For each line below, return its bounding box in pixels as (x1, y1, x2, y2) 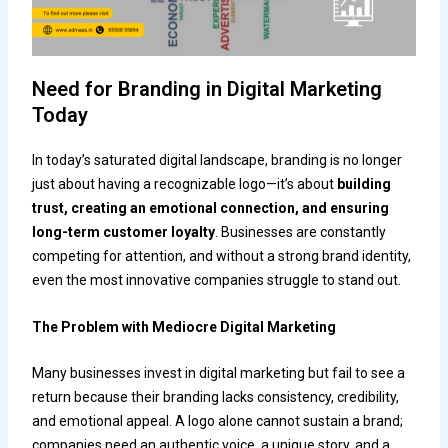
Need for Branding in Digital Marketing (32, 77, 383, 102)
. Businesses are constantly (215, 224, 387, 241)
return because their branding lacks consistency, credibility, (32, 389, 400, 406)
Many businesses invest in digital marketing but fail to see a (32, 365, 406, 382)
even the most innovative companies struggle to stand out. (32, 272, 402, 289)
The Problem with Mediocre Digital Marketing (32, 318, 337, 335)
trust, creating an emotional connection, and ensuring (32, 200, 390, 217)
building (337, 176, 392, 193)
